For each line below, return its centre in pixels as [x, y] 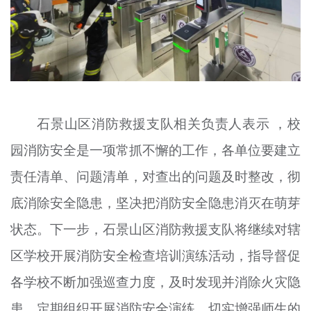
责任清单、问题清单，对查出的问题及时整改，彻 [155, 176]
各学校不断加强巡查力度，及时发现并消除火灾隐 [155, 281]
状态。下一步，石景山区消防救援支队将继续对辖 [155, 229]
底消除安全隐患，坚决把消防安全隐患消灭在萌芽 [155, 202]
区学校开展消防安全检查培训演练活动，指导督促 [155, 255]
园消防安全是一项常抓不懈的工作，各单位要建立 [155, 150]
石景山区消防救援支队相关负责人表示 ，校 [169, 123]
